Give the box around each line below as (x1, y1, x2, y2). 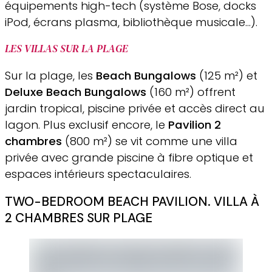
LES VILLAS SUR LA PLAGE (5, 41, 128, 56)
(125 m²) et (196, 67, 257, 83)
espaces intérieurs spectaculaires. (5, 166, 191, 182)
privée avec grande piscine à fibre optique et (5, 149, 253, 165)
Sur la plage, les (5, 67, 96, 83)
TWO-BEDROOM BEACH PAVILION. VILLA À (5, 193, 259, 210)
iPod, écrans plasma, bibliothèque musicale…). (5, 14, 257, 30)
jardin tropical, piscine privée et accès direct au (5, 100, 265, 116)
